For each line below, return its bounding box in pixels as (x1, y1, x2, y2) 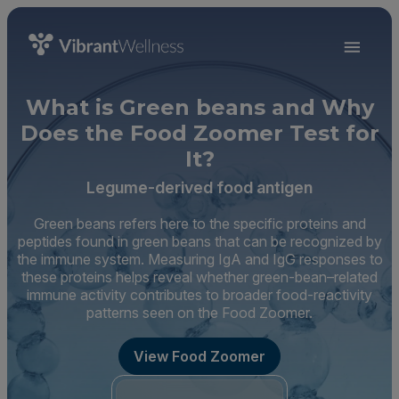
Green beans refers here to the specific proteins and (33, 215, 366, 232)
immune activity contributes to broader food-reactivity (27, 286, 372, 304)
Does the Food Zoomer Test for (20, 120, 379, 146)
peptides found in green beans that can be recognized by (17, 232, 382, 250)
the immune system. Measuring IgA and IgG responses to (16, 250, 383, 268)
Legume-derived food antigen (86, 178, 313, 197)
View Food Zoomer (134, 347, 265, 365)
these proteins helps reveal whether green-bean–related (21, 268, 378, 286)
